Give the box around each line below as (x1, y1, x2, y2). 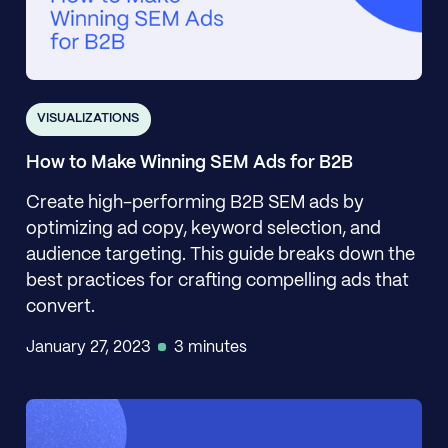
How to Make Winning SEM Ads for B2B (25, 154, 353, 172)
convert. (25, 299, 95, 317)
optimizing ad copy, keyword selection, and (25, 221, 381, 239)
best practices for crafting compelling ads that (25, 273, 409, 291)
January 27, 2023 (25, 340, 151, 356)
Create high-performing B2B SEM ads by (25, 195, 364, 213)
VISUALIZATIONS (37, 113, 140, 126)
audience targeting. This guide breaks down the (25, 247, 415, 265)
